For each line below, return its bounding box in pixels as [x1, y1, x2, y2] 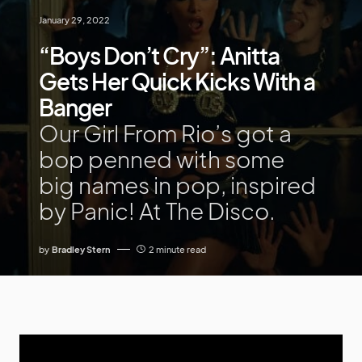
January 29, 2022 [39, 14, 110, 25]
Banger [39, 92, 112, 121]
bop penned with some [39, 144, 284, 173]
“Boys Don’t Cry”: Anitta [39, 40, 280, 69]
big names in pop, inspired [39, 170, 316, 199]
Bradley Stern [52, 243, 111, 255]
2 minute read [149, 243, 206, 255]
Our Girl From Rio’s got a [39, 118, 292, 147]
